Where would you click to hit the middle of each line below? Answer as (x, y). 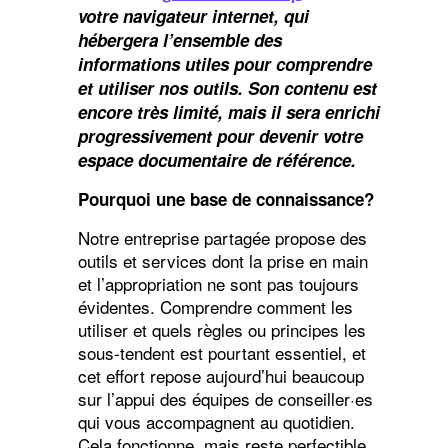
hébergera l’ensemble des (179, 39)
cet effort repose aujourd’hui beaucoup (220, 375)
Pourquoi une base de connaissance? (225, 198)
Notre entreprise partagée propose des (222, 237)
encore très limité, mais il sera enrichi (228, 111)
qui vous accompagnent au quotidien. (216, 421)
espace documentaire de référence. (216, 159)
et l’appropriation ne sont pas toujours (218, 283)
